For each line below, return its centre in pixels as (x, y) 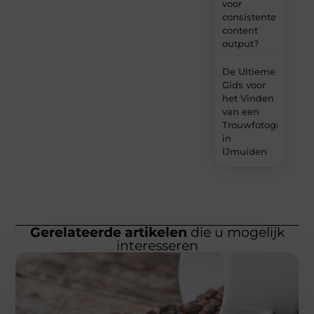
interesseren (157, 246)
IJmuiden (244, 152)
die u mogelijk (235, 233)
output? (240, 44)
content (240, 30)
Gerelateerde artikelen (108, 233)
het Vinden (248, 98)
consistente (249, 17)
